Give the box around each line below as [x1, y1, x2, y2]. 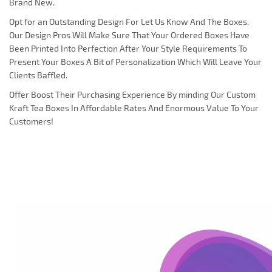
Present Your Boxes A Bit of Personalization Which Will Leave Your [9, 56, 262, 67]
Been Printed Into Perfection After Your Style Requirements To [9, 42, 247, 53]
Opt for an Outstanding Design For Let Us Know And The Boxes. [9, 16, 249, 27]
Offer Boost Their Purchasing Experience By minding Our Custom [9, 89, 256, 100]
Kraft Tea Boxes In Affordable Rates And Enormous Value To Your [9, 102, 259, 113]
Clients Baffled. [9, 69, 67, 80]
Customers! [9, 115, 53, 126]
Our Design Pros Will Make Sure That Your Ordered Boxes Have [9, 29, 250, 40]
